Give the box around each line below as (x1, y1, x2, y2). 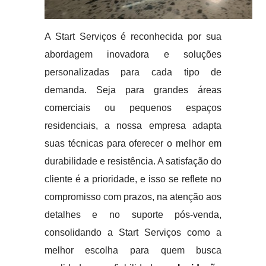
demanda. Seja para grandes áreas (44, 85, 222, 95)
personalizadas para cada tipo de (44, 67, 222, 77)
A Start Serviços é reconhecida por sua (44, 31, 222, 42)
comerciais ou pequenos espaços (44, 103, 222, 113)
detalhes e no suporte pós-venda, (44, 210, 222, 220)
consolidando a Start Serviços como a (44, 227, 222, 237)
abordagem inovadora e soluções (44, 49, 222, 59)
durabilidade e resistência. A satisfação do (44, 156, 222, 166)
